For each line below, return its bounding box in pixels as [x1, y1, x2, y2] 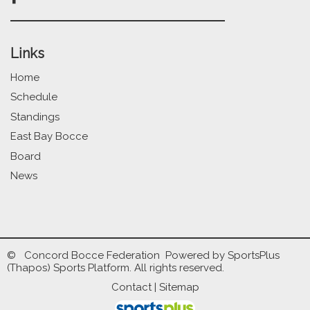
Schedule [10, 91, 57, 103]
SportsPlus [228, 249, 280, 262]
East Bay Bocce [10, 130, 88, 143]
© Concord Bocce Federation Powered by [7, 249, 228, 262]
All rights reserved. [131, 262, 224, 274]
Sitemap [158, 281, 199, 293]
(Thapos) [7, 262, 51, 274]
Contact [111, 281, 152, 293]
